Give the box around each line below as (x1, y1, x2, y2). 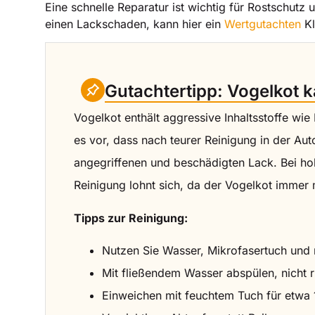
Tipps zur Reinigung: (74, 210, 188, 225)
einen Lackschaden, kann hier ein (45, 16, 224, 31)
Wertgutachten (224, 16, 301, 31)
